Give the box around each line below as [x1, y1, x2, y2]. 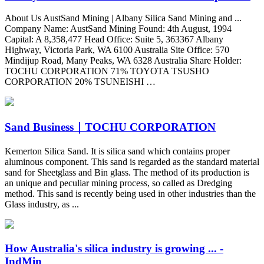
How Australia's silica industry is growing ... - [5, 242, 223, 255]
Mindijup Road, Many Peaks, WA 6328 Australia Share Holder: [5, 55, 242, 66]
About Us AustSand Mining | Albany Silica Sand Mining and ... [5, 13, 242, 24]
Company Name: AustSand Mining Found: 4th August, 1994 [5, 24, 232, 34]
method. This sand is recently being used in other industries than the [5, 188, 256, 199]
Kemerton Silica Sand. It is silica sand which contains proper [5, 146, 230, 156]
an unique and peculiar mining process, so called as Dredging [5, 177, 232, 188]
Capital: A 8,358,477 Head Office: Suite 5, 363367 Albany [5, 34, 223, 45]
